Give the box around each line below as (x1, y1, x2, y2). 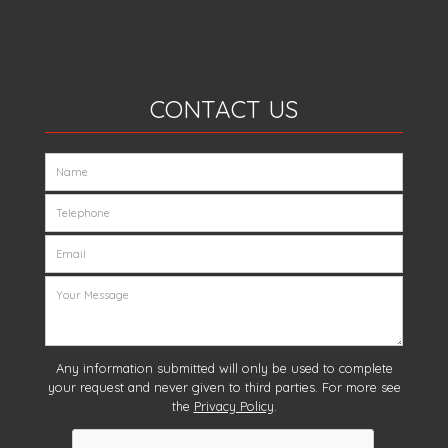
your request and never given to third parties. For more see (47, 379, 401, 396)
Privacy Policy (193, 398, 274, 415)
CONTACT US (150, 94, 298, 125)
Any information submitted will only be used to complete (55, 360, 393, 377)
